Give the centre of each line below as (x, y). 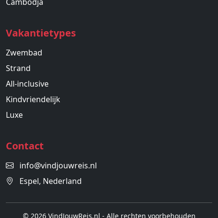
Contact (25, 146)
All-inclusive (27, 84)
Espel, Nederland (50, 181)
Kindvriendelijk (33, 100)
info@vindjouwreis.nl (58, 166)
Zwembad (24, 53)
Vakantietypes (41, 33)
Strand (18, 68)
